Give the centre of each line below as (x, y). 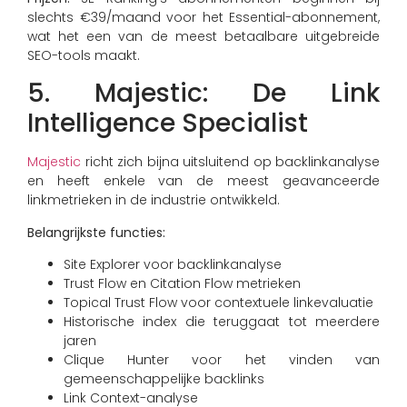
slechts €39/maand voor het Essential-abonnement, (203, 17)
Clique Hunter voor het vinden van (222, 360)
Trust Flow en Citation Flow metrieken (182, 284)
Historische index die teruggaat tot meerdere (222, 322)
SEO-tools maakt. (84, 55)
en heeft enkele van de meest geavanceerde (203, 181)
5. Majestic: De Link (203, 94)
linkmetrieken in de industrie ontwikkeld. (154, 200)
